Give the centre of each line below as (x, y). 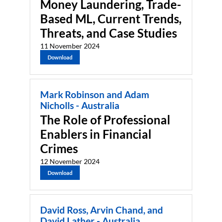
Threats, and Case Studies (109, 33)
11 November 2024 (70, 46)
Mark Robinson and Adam (95, 95)
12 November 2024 (70, 161)
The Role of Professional (105, 119)
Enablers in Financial (96, 134)
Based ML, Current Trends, (111, 19)
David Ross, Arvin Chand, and (102, 210)
